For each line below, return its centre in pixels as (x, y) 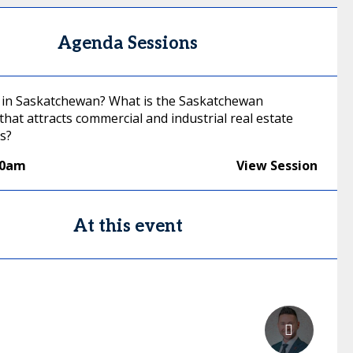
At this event (128, 226)
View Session (277, 165)
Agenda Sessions (128, 43)
